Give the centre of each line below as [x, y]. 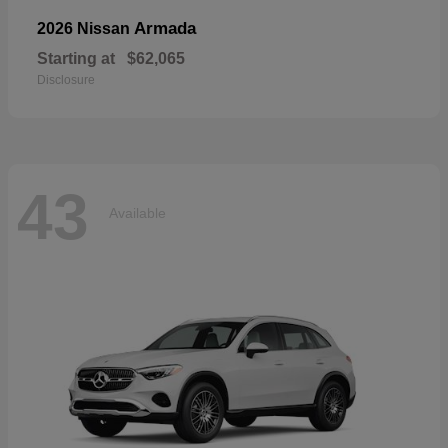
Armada [165, 28]
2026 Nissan [85, 28]
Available [137, 213]
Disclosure [66, 79]
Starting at [76, 58]
